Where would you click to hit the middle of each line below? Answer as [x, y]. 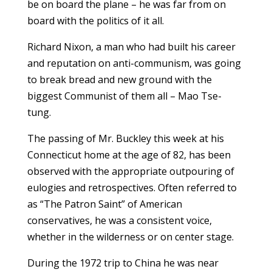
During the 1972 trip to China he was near [123, 263]
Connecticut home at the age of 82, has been [129, 155]
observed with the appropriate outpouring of [131, 172]
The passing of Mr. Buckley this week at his [125, 139]
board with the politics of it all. [95, 21]
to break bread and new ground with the [119, 80]
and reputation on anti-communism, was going [134, 63]
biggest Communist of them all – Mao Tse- [124, 96]
